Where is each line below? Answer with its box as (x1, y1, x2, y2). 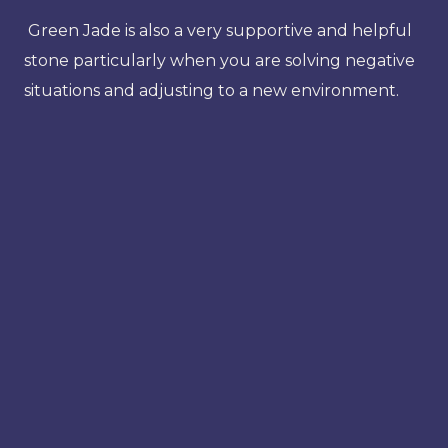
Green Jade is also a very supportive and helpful (24, 20, 412, 40)
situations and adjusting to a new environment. (24, 80, 399, 100)
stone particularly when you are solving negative (24, 50, 415, 70)
